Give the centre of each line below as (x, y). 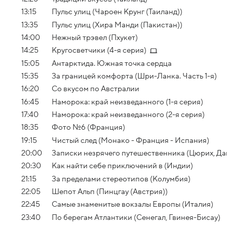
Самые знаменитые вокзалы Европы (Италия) (133, 204)
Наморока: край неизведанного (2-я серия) (128, 114)
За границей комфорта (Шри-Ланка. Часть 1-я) (134, 76)
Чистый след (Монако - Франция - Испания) (130, 140)
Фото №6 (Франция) (88, 127)
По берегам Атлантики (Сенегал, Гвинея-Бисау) (136, 217)
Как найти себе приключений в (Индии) (122, 166)
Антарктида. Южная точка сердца (112, 63)
